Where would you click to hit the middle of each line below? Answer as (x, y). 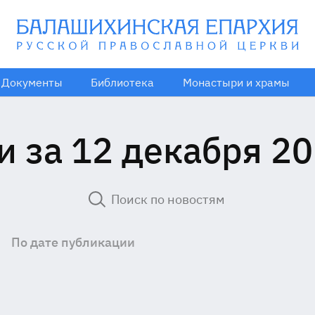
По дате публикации (73, 242)
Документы (32, 82)
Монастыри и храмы (236, 82)
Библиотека (122, 82)
